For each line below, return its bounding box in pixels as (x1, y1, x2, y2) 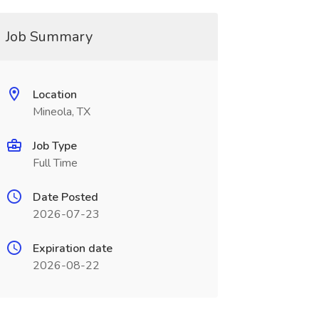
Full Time (32, 155, 78, 171)
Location (32, 87, 77, 103)
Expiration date (32, 241, 113, 256)
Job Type (32, 138, 77, 154)
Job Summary (5, 27, 93, 46)
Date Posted (32, 189, 98, 205)
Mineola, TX (32, 104, 90, 120)
